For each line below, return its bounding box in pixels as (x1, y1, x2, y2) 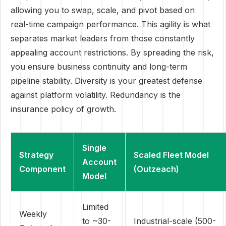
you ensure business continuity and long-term (11, 62, 187, 72)
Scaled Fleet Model (134, 150, 209, 160)
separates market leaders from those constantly (11, 33, 195, 43)
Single (82, 143, 106, 153)
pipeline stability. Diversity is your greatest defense (11, 76, 202, 86)
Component (19, 164, 66, 174)
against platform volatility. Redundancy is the (11, 90, 181, 100)
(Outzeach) (134, 164, 179, 174)
